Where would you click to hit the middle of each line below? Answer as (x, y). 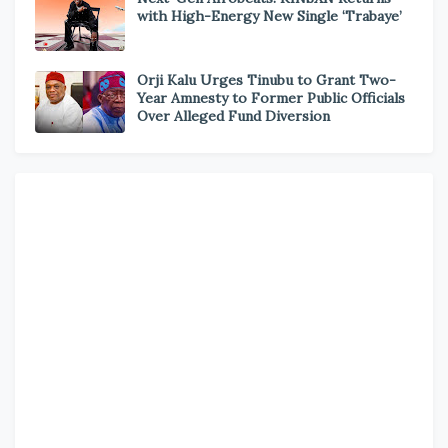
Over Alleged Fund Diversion (233, 116)
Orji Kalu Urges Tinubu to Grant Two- (266, 80)
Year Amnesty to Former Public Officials (271, 98)
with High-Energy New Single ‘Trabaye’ (269, 16)
